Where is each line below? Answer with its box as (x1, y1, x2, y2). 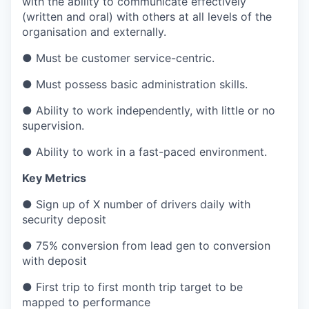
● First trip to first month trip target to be (22, 280, 243, 295)
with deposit (22, 254, 87, 268)
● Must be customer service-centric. (22, 51, 215, 66)
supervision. (22, 119, 84, 133)
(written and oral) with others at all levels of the (22, 10, 272, 24)
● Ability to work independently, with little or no (22, 103, 275, 118)
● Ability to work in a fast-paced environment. (22, 145, 267, 159)
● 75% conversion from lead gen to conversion (22, 239, 270, 253)
